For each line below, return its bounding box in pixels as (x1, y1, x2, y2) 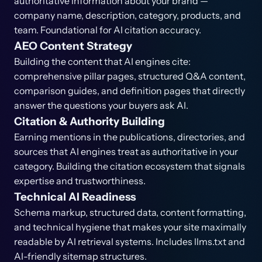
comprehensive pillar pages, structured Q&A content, (14, 70, 246, 82)
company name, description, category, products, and (14, 9, 241, 21)
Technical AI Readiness (14, 190, 136, 204)
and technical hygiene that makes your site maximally (14, 221, 246, 233)
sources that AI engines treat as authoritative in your (14, 146, 238, 157)
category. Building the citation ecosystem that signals (14, 160, 245, 172)
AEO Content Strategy (14, 39, 132, 53)
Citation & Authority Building (14, 115, 165, 128)
